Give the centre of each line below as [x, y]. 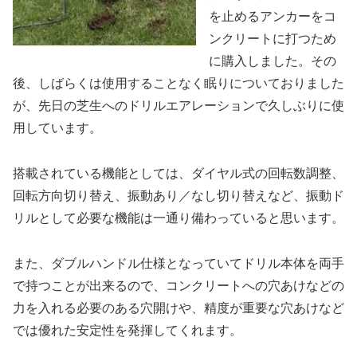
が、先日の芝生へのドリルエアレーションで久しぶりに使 [178, 105]
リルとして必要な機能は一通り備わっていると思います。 [178, 218]
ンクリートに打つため [273, 38]
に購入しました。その [273, 61]
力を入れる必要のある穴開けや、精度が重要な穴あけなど [178, 308]
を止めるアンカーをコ [273, 16]
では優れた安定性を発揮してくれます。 [127, 330]
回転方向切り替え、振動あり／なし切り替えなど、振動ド [178, 195]
